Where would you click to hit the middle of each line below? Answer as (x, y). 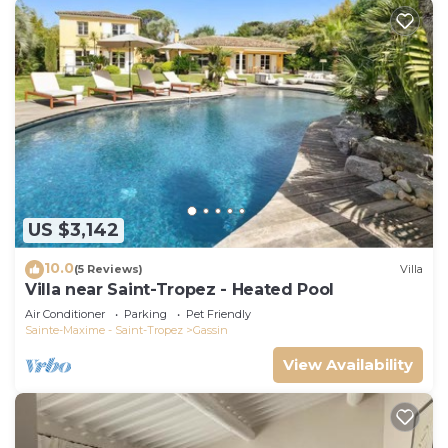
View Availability (348, 364)
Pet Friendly (218, 313)
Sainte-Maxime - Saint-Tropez (104, 329)
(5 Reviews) (108, 269)
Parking (145, 313)
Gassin (210, 329)
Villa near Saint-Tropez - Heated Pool (180, 289)
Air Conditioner (65, 313)
